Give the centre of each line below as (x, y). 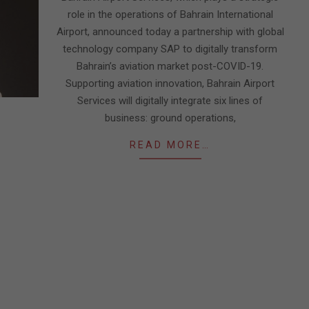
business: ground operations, (170, 118)
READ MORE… (170, 145)
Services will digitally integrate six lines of (170, 101)
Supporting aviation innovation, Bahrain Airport (170, 83)
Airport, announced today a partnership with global (170, 32)
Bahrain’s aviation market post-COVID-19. (170, 66)
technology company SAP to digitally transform (170, 49)
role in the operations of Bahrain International (170, 14)
